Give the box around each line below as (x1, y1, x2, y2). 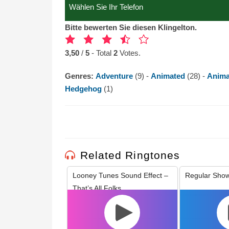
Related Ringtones (80, 149, 180, 161)
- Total (91, 49, 113, 57)
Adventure (96, 72, 135, 80)
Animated (151, 72, 187, 80)
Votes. (118, 49, 141, 57)
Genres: (65, 72, 96, 80)
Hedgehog (65, 84, 104, 93)
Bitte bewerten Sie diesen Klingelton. (65, 23, 197, 32)
